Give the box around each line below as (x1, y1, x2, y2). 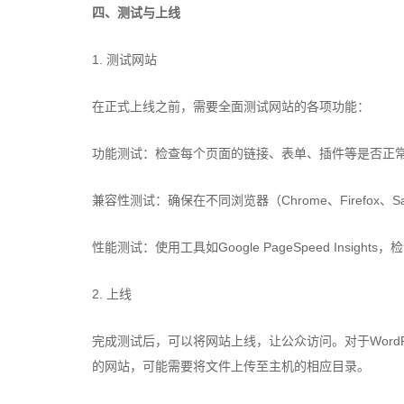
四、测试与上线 (92, 5, 180, 20)
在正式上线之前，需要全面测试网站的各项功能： (92, 99, 370, 114)
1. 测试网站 (92, 52, 157, 67)
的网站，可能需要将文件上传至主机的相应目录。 (92, 359, 370, 373)
